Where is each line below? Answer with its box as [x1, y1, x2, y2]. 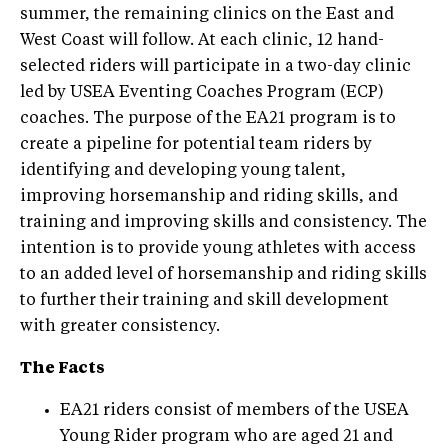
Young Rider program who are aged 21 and [60, 428, 393, 445]
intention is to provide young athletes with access [20, 240, 416, 257]
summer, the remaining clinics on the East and [20, 6, 394, 23]
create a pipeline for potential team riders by [20, 136, 372, 153]
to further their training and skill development [20, 292, 389, 309]
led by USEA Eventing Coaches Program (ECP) [20, 84, 384, 101]
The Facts [20, 360, 105, 377]
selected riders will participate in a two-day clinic [20, 58, 411, 75]
